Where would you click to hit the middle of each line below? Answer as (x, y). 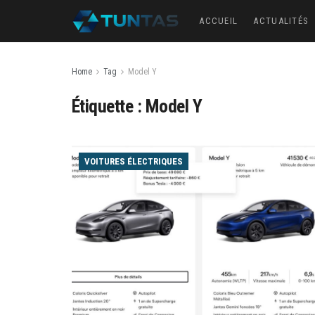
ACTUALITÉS (281, 21)
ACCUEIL (219, 21)
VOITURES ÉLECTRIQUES (134, 161)
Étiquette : (109, 106)
